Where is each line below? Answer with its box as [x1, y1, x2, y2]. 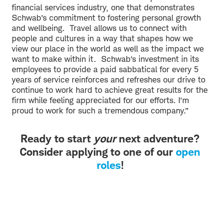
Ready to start [21, 132, 94, 145]
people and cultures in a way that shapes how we [12, 33, 193, 43]
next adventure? [116, 132, 199, 145]
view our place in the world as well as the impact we [12, 43, 204, 54]
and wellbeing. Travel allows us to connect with [12, 23, 187, 33]
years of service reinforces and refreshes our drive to [12, 74, 205, 84]
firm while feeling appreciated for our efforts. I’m [12, 95, 189, 105]
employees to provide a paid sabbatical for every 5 [12, 64, 198, 74]
